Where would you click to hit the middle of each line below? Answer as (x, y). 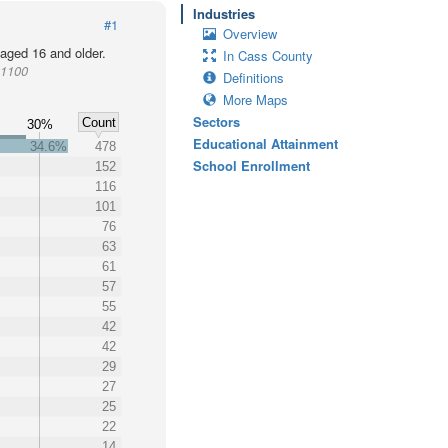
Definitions (253, 77)
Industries (224, 13)
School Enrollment (251, 165)
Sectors (216, 121)
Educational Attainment (265, 143)
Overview (250, 33)
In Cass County (268, 55)
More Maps (255, 99)
